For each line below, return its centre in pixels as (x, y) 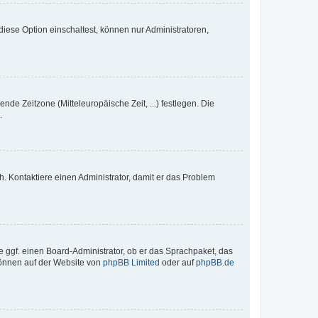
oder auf (178, 262)
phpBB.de (215, 262)
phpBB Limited (131, 262)
